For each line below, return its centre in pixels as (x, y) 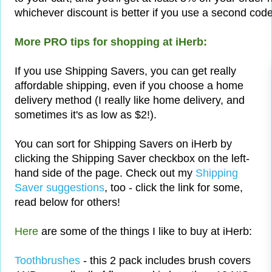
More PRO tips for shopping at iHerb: (111, 42)
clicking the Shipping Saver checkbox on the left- (132, 159)
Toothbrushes (47, 261)
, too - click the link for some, (174, 188)
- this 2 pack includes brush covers (165, 261)
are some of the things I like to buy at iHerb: (145, 232)
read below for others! (67, 202)
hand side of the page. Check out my (105, 173)
